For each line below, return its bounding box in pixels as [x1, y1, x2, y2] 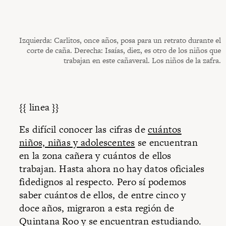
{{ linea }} [19, 100, 60, 115]
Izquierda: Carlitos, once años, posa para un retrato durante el [19, 35, 221, 46]
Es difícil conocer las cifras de [19, 122, 148, 136]
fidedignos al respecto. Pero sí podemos [19, 175, 187, 189]
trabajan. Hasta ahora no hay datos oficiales [19, 161, 205, 176]
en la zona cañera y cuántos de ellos [19, 148, 172, 162]
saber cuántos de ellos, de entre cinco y [19, 188, 186, 202]
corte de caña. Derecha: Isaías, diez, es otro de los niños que [27, 45, 221, 56]
